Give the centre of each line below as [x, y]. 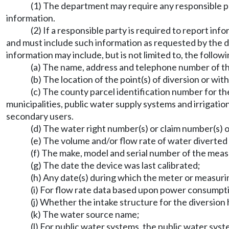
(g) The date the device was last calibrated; [116, 165]
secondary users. [40, 116]
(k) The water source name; [85, 214]
